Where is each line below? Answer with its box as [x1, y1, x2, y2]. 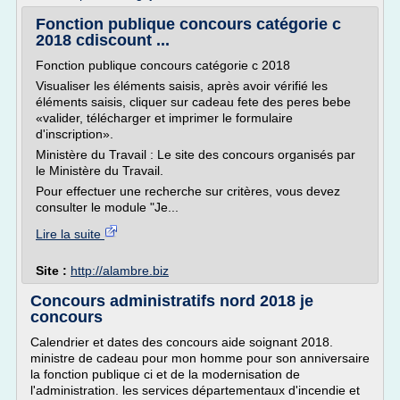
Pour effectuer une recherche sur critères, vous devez [36, 184, 340, 198]
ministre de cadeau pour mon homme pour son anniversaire [30, 351, 370, 365]
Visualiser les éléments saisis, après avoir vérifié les [36, 79, 328, 93]
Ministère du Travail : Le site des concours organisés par [36, 147, 355, 162]
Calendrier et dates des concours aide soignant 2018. [30, 335, 333, 349]
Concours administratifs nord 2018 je [30, 292, 313, 310]
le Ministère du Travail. [36, 163, 163, 178]
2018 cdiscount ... [36, 31, 170, 49]
